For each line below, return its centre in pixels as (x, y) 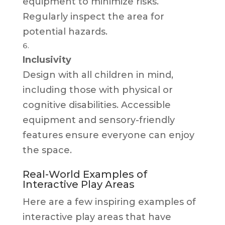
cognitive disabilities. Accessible (96, 105)
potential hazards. (65, 31)
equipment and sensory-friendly (98, 120)
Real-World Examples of (85, 174)
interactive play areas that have (97, 217)
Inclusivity (47, 60)
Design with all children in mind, (98, 75)
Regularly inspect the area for (93, 16)
